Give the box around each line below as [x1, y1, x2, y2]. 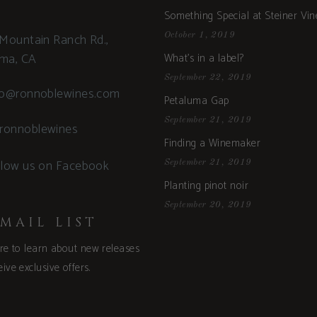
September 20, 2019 [163, 200, 252, 209]
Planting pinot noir [163, 176, 249, 195]
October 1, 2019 [163, 30, 236, 40]
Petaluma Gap [163, 91, 229, 110]
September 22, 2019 [163, 72, 252, 82]
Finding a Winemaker [163, 134, 261, 152]
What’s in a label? [163, 49, 244, 67]
